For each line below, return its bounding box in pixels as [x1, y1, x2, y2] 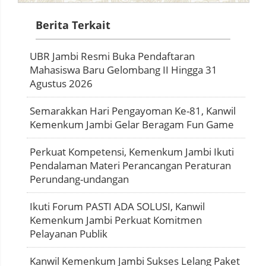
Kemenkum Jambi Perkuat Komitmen [30, 213, 202, 227]
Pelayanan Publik [30, 226, 107, 240]
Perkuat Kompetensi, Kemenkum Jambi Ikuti [30, 144, 234, 159]
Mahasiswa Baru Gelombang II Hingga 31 [30, 62, 217, 77]
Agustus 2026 [30, 76, 93, 90]
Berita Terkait [36, 17, 110, 32]
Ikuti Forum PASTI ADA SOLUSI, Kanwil [30, 199, 205, 213]
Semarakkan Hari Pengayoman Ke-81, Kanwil [30, 103, 236, 118]
